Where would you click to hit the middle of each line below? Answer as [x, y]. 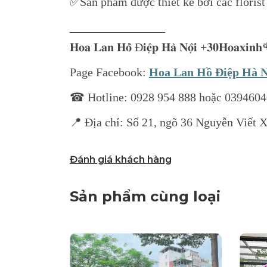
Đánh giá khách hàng [121, 159]
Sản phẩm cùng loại [145, 196]
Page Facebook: [109, 72]
